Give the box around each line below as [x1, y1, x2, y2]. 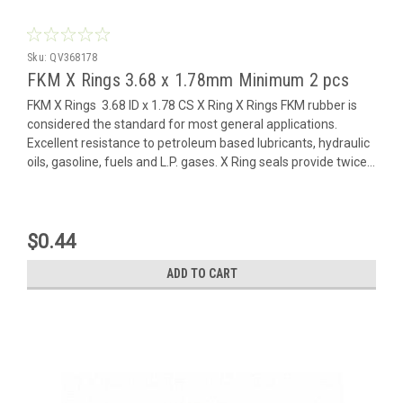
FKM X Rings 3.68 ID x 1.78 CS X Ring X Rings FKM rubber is [27, 97, 357, 112]
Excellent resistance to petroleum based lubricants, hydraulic [27, 135, 370, 150]
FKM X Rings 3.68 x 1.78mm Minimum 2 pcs [27, 68, 349, 91]
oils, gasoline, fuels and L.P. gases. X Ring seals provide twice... [27, 154, 375, 169]
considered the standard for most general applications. [27, 116, 337, 131]
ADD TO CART [166, 265, 237, 281]
